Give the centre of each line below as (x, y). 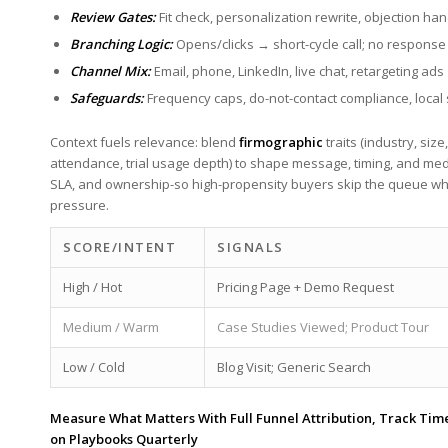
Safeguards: (107, 97)
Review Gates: (113, 16)
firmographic (281, 141)
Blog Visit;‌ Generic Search (294, 366)
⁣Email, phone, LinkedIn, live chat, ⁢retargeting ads (299, 70)
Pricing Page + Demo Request (305, 286)
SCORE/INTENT (119, 246)
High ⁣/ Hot (92, 286)
